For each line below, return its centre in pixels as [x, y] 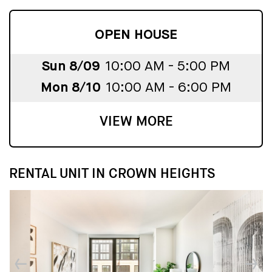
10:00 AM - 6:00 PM [169, 88]
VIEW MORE [136, 121]
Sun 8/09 [71, 67]
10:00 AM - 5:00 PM [168, 67]
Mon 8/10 [70, 88]
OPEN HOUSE [136, 35]
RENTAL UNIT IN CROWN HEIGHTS [112, 174]
